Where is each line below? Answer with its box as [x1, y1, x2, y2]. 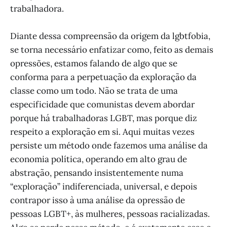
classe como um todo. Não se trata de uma [10, 85, 178, 97]
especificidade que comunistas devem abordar [10, 99, 195, 110]
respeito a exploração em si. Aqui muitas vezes [10, 126, 195, 138]
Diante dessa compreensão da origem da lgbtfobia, [10, 30, 210, 42]
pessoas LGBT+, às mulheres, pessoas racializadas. [10, 208, 210, 220]
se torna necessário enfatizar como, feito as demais [10, 44, 213, 56]
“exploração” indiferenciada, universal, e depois [10, 181, 197, 193]
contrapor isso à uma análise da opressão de [10, 195, 185, 206]
